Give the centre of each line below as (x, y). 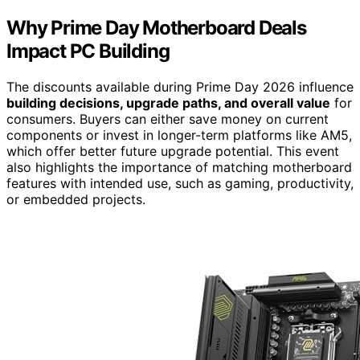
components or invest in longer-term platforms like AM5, (179, 135)
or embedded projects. (76, 200)
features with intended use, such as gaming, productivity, (180, 184)
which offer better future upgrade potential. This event (173, 151)
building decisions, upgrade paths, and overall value (168, 103)
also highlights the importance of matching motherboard (179, 168)
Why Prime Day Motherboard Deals (156, 28)
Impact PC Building (88, 51)
